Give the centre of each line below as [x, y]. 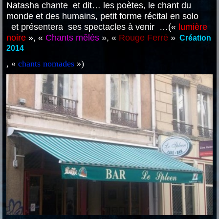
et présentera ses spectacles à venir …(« [92, 27]
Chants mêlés [72, 38]
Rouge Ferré [145, 38]
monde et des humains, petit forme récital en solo [102, 16]
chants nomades [47, 64]
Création [195, 38]
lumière [193, 27]
